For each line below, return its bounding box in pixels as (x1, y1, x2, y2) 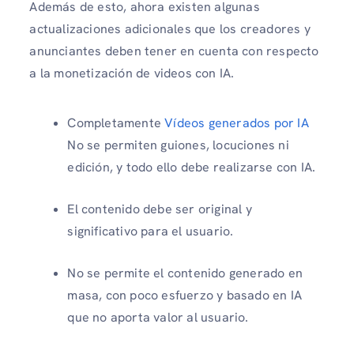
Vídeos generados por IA (164, 115, 309, 131)
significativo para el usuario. (67, 223, 234, 239)
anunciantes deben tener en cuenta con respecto (29, 42, 319, 59)
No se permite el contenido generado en (67, 265, 303, 281)
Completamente (67, 115, 165, 131)
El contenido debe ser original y (67, 201, 252, 217)
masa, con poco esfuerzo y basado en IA (67, 287, 302, 303)
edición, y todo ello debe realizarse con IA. (67, 159, 316, 175)
